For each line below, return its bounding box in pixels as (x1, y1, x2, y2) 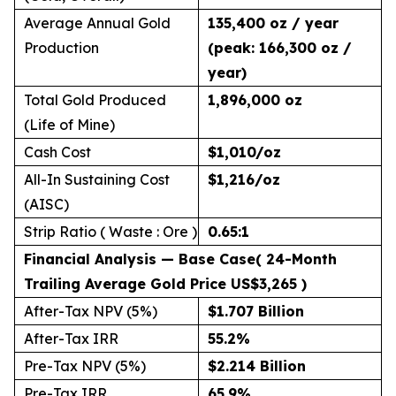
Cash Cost (24, 143, 91, 161)
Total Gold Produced (24, 91, 166, 109)
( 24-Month (255, 250, 337, 268)
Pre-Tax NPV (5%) (24, 357, 146, 375)
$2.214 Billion (208, 357, 306, 375)
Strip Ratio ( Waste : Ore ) (24, 223, 197, 240)
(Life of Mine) (24, 116, 115, 133)
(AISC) (24, 195, 69, 213)
